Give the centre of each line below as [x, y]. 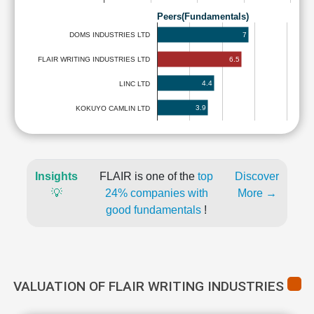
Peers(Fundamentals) [203, 16]
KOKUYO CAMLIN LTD [113, 108]
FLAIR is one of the [149, 176]
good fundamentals [153, 210]
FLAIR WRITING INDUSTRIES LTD [94, 60]
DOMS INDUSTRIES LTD [110, 35]
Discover [257, 176]
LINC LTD [135, 83]
